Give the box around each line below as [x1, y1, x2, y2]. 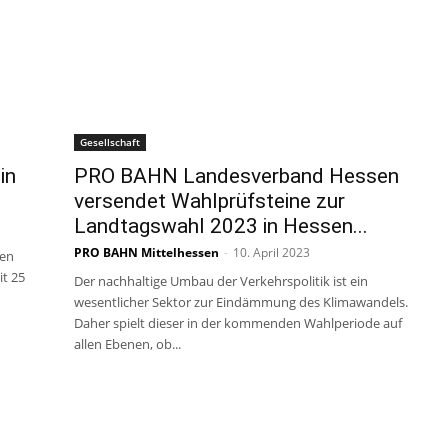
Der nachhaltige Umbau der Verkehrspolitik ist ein [74, 272, 368, 290]
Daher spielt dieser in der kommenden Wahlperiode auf [74, 314, 402, 332]
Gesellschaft [80, 135, 140, 149]
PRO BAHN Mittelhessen [74, 244, 219, 261]
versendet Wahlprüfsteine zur [74, 189, 345, 213]
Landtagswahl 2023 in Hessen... [74, 214, 368, 238]
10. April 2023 [233, 244, 310, 261]
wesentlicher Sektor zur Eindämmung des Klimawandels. [74, 293, 408, 311]
